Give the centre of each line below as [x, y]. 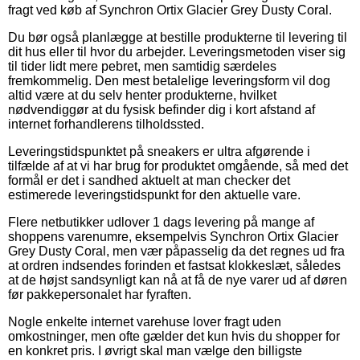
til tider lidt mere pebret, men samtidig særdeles [142, 66]
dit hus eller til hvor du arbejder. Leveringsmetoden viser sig [177, 51]
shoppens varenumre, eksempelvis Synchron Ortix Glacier [173, 236]
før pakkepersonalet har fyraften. [100, 294]
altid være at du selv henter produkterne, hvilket [142, 95]
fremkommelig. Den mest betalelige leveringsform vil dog [169, 80]
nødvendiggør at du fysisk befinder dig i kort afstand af [162, 109]
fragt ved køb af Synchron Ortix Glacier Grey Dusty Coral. [170, 10]
